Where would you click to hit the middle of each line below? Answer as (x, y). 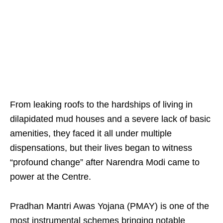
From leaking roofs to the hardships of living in (101, 105)
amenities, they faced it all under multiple (91, 133)
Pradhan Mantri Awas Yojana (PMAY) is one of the (110, 206)
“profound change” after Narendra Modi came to (105, 162)
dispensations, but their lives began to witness (101, 148)
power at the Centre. (51, 177)
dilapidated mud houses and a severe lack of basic (110, 119)
